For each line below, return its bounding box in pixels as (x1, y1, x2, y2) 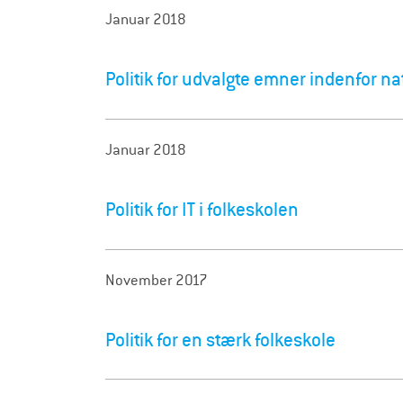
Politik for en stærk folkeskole (105, 327, 336, 352)
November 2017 (105, 270, 208, 290)
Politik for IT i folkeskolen (105, 197, 299, 221)
